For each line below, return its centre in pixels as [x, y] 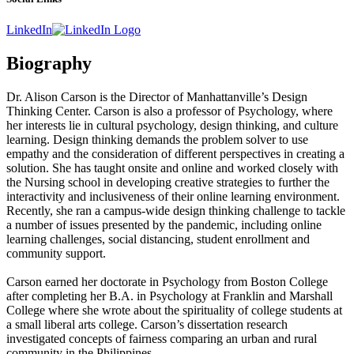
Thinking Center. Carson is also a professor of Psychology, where [169, 111]
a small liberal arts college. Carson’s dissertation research [147, 325]
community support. [56, 254]
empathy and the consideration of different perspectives [143, 154]
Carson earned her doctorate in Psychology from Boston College [167, 282]
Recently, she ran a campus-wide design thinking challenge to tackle [176, 211]
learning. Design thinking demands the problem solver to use [157, 140]
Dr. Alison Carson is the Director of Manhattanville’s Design [157, 97]
